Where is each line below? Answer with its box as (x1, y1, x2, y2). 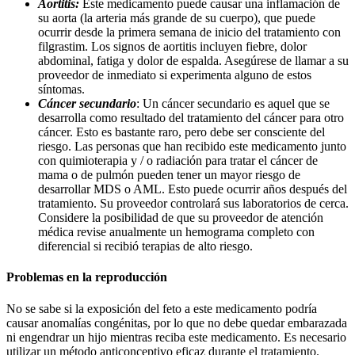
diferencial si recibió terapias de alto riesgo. (38, 239, 253, 254)
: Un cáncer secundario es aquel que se (136, 97, 330, 111)
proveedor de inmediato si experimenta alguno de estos (38, 68, 311, 82)
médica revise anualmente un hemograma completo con (38, 225, 315, 239)
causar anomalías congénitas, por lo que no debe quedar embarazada (6, 315, 347, 330)
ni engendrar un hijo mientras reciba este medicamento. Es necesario (6, 330, 346, 344)
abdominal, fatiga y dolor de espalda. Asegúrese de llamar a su (38, 54, 349, 68)
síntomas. (38, 82, 85, 97)
